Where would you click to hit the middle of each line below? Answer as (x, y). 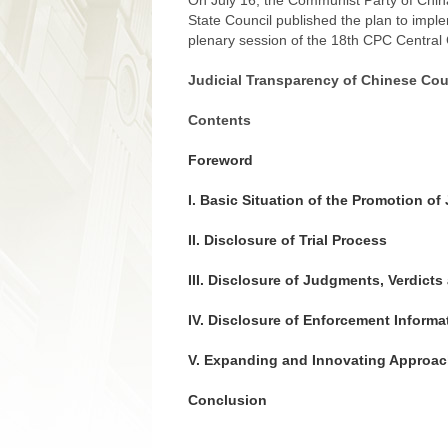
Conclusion (227, 400)
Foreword (220, 160)
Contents (219, 120)
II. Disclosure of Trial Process (287, 240)
